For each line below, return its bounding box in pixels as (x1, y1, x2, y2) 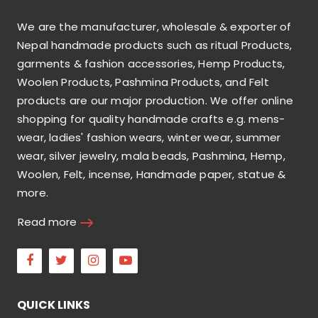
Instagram (105, 248, 171, 266)
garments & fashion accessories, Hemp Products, (17, 55, 285, 71)
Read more (18, 214, 77, 229)
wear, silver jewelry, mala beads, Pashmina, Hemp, (17, 148, 285, 163)
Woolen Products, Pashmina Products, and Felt (17, 74, 269, 89)
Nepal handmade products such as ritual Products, (17, 37, 292, 53)
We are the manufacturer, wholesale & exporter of (17, 18, 292, 34)
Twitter (73, 248, 117, 266)
